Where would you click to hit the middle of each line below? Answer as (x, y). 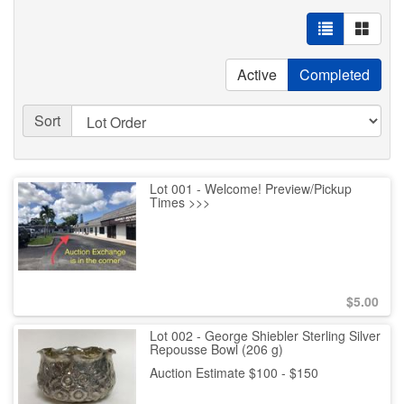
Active (257, 75)
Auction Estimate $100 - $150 (234, 373)
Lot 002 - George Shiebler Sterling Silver (265, 336)
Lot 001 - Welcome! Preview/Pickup (250, 189)
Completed (335, 75)
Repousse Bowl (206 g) (216, 349)
